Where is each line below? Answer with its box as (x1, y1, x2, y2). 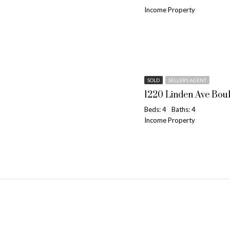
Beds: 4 (144, 105, 166, 113)
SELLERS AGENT (168, 77, 206, 83)
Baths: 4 (171, 105, 196, 113)
